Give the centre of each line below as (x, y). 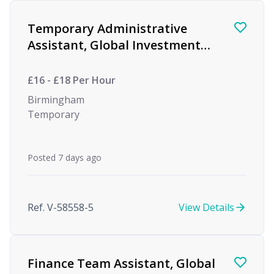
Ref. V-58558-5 (61, 207)
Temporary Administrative (107, 28)
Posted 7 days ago (65, 157)
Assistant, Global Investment (114, 45)
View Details (206, 207)
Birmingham (56, 100)
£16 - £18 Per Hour (72, 80)
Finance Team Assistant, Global (121, 263)
